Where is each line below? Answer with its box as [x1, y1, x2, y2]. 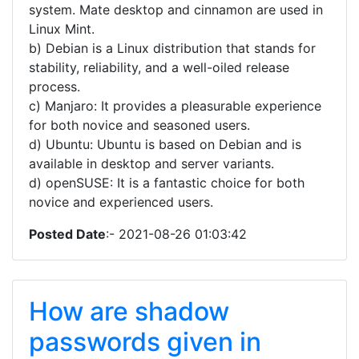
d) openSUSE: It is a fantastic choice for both [29, 175, 305, 191]
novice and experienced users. [29, 194, 213, 210]
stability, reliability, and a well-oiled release [29, 59, 289, 75]
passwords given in [29, 326, 261, 357]
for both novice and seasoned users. [29, 117, 250, 133]
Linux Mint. [29, 21, 95, 37]
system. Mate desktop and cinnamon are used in [29, 2, 323, 18]
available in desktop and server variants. [29, 155, 274, 171]
